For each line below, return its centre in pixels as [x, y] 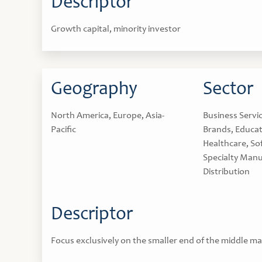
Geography [94, 90]
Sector [228, 90]
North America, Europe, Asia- [108, 116]
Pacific [63, 130]
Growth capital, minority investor [116, 29]
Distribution [226, 172]
